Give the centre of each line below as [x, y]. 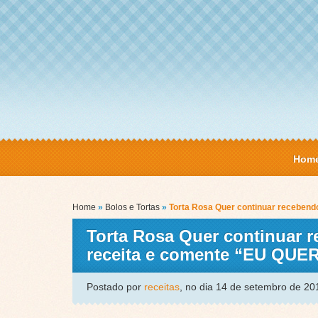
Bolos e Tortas [132, 208]
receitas [162, 287]
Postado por [115, 287]
